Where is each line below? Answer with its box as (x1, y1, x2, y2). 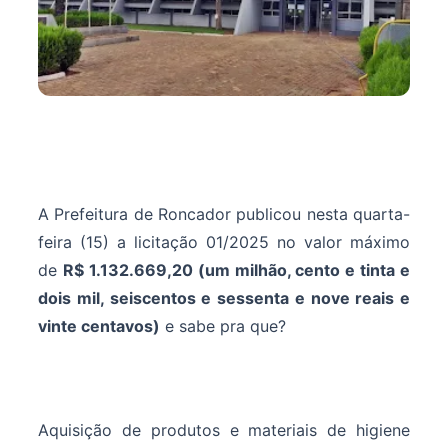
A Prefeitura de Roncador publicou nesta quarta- (38, 204, 410, 225)
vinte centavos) (38, 316, 160, 337)
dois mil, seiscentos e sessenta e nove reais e (38, 288, 410, 309)
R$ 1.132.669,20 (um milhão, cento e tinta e (62, 260, 410, 281)
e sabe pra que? (160, 316, 286, 337)
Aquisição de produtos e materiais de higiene (38, 420, 410, 441)
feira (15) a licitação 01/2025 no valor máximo (38, 232, 410, 253)
